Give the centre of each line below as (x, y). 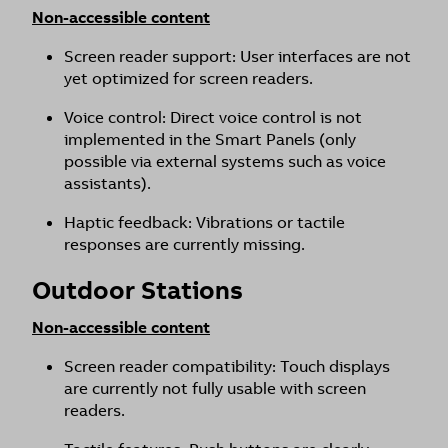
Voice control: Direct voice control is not (213, 117)
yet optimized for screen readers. (188, 78)
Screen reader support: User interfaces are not (237, 56)
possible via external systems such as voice (225, 161)
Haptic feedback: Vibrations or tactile (204, 222)
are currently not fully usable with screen (215, 388)
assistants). (107, 183)
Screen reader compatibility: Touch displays (227, 366)
